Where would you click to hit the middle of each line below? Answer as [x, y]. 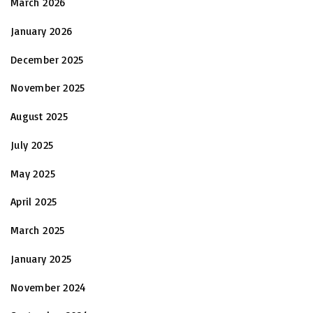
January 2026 [42, 31]
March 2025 [38, 231]
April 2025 [34, 202]
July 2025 [32, 145]
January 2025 [41, 259]
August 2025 [39, 117]
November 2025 [48, 88]
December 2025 [47, 59]
